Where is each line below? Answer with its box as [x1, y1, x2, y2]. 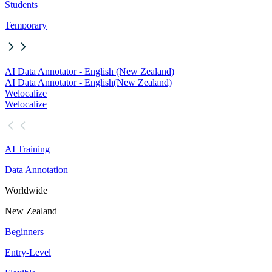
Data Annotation [5, 165, 68, 175]
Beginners [5, 226, 44, 237]
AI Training [5, 144, 50, 155]
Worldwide [5, 185, 47, 196]
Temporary [5, 20, 47, 31]
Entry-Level [5, 247, 51, 258]
